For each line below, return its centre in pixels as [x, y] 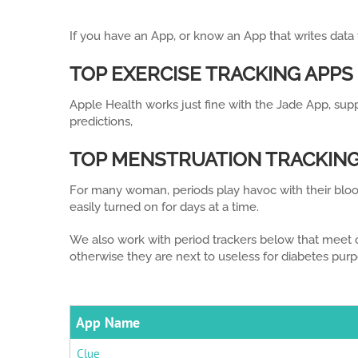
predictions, [101, 121]
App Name [108, 322]
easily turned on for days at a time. [164, 207]
